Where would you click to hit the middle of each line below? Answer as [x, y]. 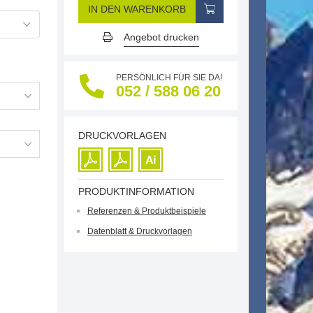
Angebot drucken [161, 37]
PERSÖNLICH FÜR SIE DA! [169, 78]
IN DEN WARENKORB [137, 9]
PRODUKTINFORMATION [136, 191]
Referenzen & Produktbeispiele [147, 211]
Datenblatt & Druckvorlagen [140, 231]
